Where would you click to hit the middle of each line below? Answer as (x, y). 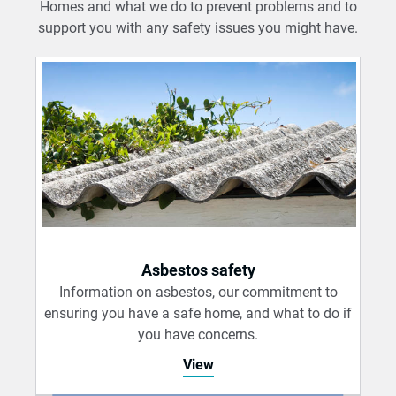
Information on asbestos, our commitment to (198, 292)
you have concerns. (198, 334)
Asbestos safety (198, 270)
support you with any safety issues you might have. (198, 28)
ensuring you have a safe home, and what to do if (198, 313)
